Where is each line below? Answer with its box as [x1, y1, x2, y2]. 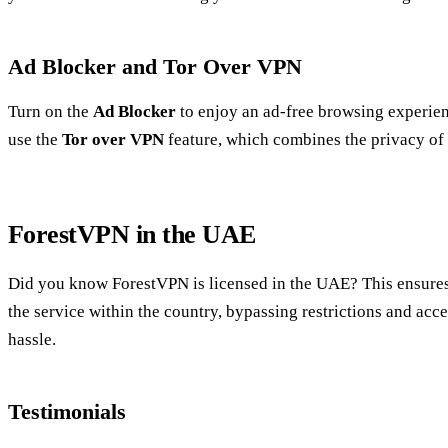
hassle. [8, 330, 56, 350]
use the [8, 129, 62, 149]
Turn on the [8, 101, 93, 121]
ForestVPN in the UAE [8, 219, 256, 249]
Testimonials [8, 399, 126, 425]
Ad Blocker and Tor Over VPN [8, 53, 302, 79]
